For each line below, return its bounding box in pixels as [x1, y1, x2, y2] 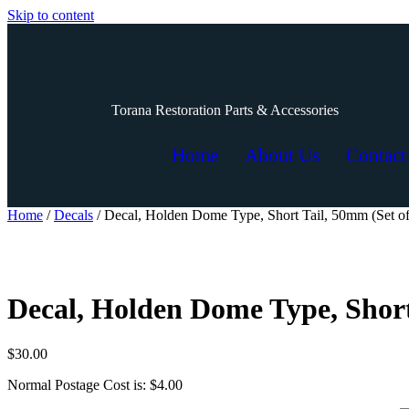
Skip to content [7, 7, 94, 23]
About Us [244, 144, 320, 166]
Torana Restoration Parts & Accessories [111, 102, 339, 118]
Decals [54, 207, 93, 223]
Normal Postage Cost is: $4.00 [7, 376, 183, 393]
